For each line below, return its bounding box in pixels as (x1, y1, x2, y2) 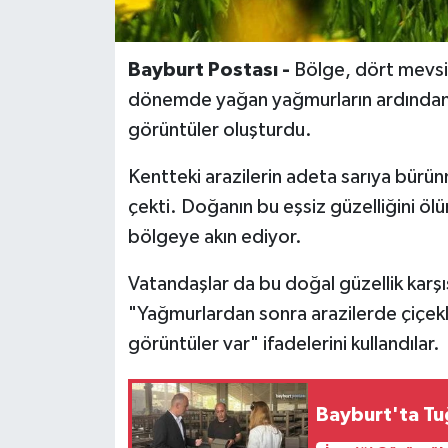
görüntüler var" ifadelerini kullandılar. (127, 334, 440, 355)
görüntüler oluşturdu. (127, 120, 312, 141)
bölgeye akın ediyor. (127, 227, 302, 248)
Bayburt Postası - (127, 60, 294, 81)
